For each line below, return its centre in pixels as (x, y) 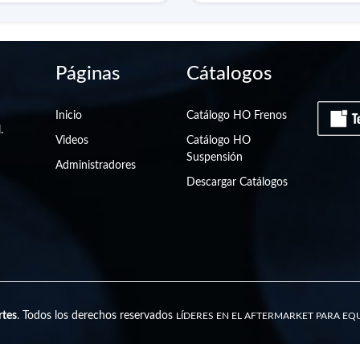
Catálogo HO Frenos (237, 116)
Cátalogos (229, 74)
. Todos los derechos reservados (96, 316)
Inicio (68, 116)
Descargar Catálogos (237, 183)
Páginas (87, 74)
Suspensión (215, 158)
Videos (72, 141)
